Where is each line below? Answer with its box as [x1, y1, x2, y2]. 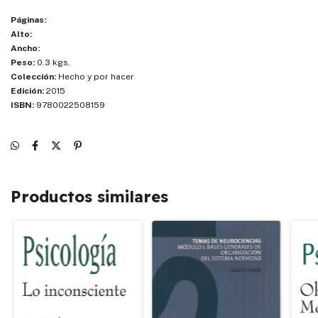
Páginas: [11, 14, 46, 25]
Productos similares [11, 186, 168, 207]
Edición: [11, 85, 44, 96]
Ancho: [11, 43, 40, 53]
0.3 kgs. [35, 57, 70, 67]
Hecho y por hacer [56, 71, 134, 82]
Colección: [11, 71, 56, 82]
